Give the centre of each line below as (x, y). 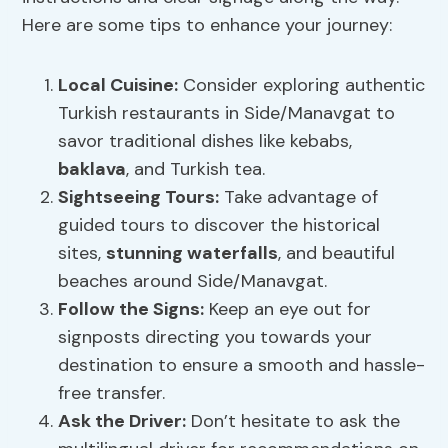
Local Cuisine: (118, 85)
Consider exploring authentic (302, 85)
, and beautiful (337, 253)
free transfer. (112, 393)
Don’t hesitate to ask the (293, 421)
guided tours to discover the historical (219, 225)
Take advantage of (299, 197)
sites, (82, 253)
